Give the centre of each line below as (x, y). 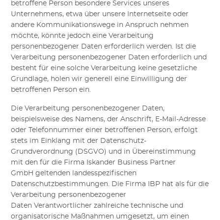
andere (24, 25)
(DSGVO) (92, 152)
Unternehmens (37, 14)
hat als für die (186, 184)
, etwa (73, 14)
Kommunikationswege (76, 25)
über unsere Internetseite (128, 14)
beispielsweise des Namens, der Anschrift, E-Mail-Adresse (109, 120)
